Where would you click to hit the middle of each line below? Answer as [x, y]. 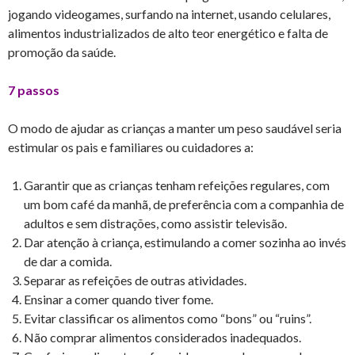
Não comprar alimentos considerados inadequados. [162, 337]
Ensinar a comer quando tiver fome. [118, 299]
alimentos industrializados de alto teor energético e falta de [168, 32]
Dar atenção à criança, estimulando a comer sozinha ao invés [185, 242]
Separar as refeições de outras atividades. [135, 280]
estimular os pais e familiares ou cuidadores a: [131, 147]
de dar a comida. [68, 261]
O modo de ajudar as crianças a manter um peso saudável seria [175, 128]
